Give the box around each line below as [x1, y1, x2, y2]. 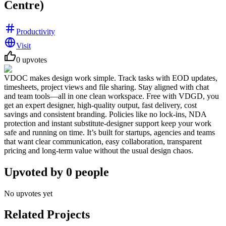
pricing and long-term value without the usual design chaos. [4, 146, 193, 155]
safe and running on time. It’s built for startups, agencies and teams [4, 128, 215, 137]
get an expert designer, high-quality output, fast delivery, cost [4, 100, 197, 109]
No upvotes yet [4, 189, 52, 198]
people [75, 165, 109, 179]
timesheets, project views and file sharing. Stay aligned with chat [4, 82, 209, 91]
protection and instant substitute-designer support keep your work [4, 119, 211, 128]
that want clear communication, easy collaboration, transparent [4, 137, 202, 146]
